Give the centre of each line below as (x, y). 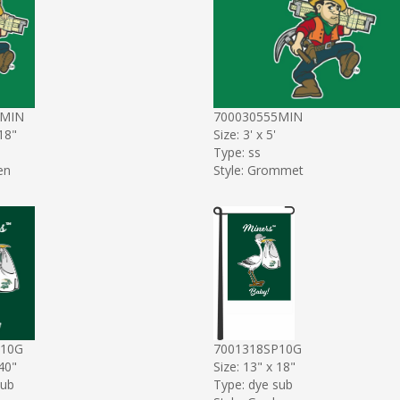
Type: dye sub (253, 384)
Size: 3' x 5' (245, 134)
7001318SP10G (258, 348)
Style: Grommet (258, 170)
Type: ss (237, 152)
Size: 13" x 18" (254, 366)
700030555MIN (258, 116)
